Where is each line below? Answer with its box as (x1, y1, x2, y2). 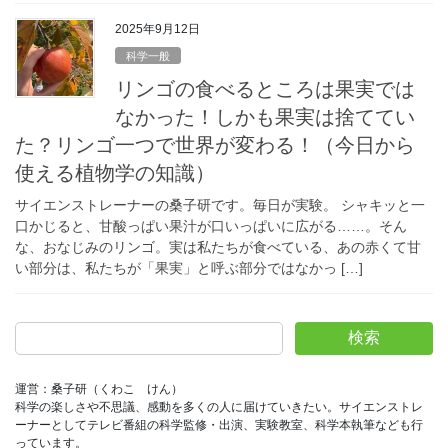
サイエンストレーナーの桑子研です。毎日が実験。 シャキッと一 (15, 196, 425, 213)
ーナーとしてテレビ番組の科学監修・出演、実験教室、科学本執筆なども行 (15, 418, 423, 433)
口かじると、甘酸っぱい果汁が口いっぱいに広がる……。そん (15, 217, 407, 234)
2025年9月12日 (115, 22, 200, 37)
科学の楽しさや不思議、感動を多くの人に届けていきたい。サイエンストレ (15, 400, 423, 415)
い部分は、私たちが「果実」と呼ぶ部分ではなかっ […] (15, 259, 363, 276)
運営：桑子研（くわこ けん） (15, 382, 183, 397)
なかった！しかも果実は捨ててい (115, 105, 415, 128)
